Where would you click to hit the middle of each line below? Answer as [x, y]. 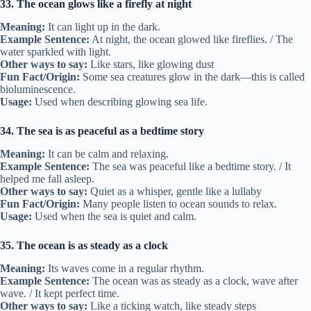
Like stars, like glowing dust [151, 65]
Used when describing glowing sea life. [120, 102]
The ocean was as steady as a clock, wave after [194, 280]
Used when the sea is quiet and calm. [114, 216]
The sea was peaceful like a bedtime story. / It [190, 166]
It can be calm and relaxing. [107, 153]
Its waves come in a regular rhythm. [125, 268]
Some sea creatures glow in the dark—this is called [192, 77]
